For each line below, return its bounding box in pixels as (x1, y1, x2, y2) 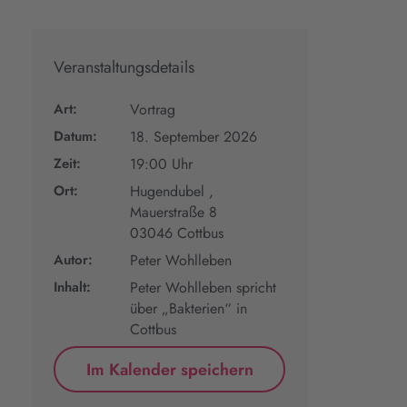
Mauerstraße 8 (130, 202, 218, 223)
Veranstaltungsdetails (54, 55, 195, 79)
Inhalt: (54, 277, 92, 297)
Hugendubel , (130, 181, 214, 202)
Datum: (54, 126, 98, 146)
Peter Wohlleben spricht (130, 277, 277, 298)
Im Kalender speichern (85, 357, 253, 382)
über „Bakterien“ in (130, 298, 248, 319)
